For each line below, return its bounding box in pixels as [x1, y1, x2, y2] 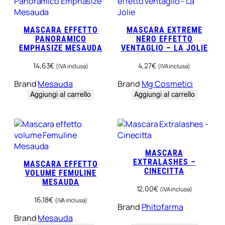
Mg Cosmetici [141, 78, 193, 90]
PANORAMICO [35, 34, 86, 44]
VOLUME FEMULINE [25, 168, 96, 178]
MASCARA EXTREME [126, 25, 202, 35]
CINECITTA [144, 166, 185, 176]
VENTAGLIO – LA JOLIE [121, 43, 208, 53]
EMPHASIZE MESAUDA [19, 43, 102, 53]
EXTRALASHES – [133, 157, 196, 167]
